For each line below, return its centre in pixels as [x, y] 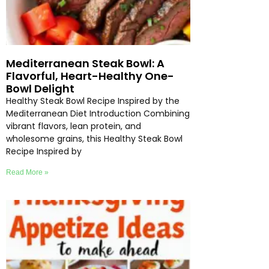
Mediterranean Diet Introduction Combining [98, 113]
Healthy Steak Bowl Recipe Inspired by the [93, 101]
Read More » [27, 172]
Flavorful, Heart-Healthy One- [90, 76]
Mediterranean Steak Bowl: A [85, 63]
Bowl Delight [40, 88]
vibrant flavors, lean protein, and [74, 126]
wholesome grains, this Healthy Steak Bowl [94, 138]
